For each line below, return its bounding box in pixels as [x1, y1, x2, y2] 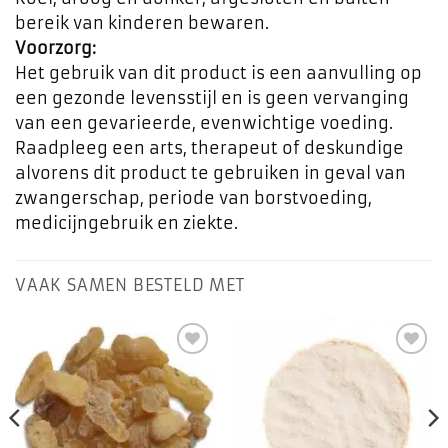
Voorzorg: [15, 38, 96, 59]
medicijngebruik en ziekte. [15, 213, 238, 234]
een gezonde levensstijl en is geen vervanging [15, 88, 409, 109]
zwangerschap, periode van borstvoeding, [15, 188, 372, 209]
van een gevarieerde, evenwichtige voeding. [15, 113, 393, 134]
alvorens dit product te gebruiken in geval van [15, 163, 406, 184]
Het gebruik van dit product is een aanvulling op [15, 63, 422, 84]
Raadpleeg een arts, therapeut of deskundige [15, 138, 404, 159]
